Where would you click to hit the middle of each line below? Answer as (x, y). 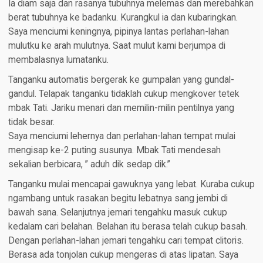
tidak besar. (31, 122)
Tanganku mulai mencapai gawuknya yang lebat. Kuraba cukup (131, 184)
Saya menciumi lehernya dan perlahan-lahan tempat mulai (122, 136)
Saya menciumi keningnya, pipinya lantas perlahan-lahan (118, 31)
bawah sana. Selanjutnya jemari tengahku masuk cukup (117, 212)
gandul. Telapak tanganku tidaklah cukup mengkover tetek (124, 94)
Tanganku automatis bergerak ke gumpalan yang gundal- (121, 80)
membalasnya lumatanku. (58, 60)
